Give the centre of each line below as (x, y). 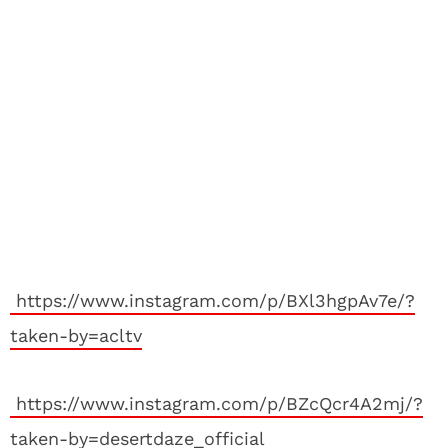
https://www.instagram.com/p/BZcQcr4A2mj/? (216, 403)
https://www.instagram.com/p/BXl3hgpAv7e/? (212, 300)
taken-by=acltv (76, 335)
